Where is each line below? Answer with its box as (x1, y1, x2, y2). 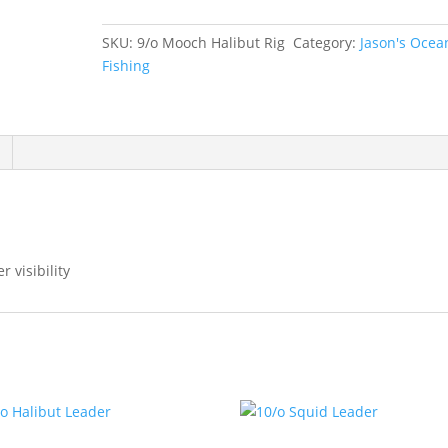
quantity (100, 23, 157, 42)
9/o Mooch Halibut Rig (136, 33, 289, 52)
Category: (292, 33, 360, 52)
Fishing (101, 56, 150, 75)
